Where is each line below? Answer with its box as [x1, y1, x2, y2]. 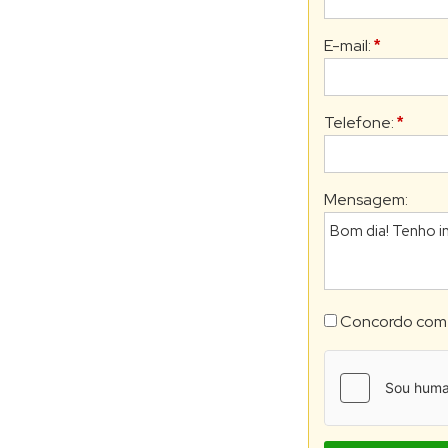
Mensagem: [324, 189, 408, 210]
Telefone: [324, 112, 397, 133]
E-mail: [324, 35, 374, 56]
